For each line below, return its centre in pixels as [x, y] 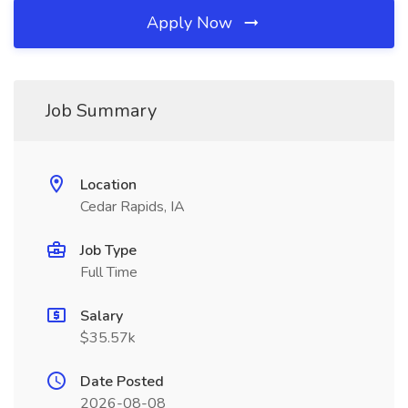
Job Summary [101, 111]
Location [108, 185]
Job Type [108, 250]
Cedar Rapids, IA [133, 207]
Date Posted [122, 382]
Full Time [109, 272]
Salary [102, 316]
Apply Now [192, 23]
